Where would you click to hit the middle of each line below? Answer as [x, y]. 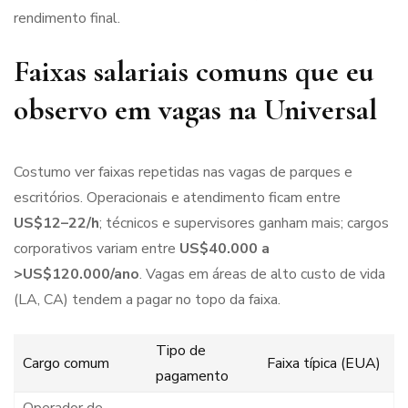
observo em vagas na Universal [195, 109]
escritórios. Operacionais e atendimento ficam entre [177, 197]
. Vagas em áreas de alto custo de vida [262, 274]
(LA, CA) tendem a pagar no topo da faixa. [147, 299]
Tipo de [180, 350]
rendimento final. [67, 18]
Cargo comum [66, 363]
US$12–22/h [56, 223]
